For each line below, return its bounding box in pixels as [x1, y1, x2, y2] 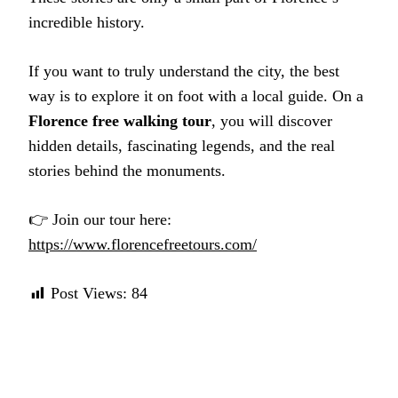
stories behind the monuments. [28, 162, 226, 180]
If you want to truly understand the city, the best [28, 62, 339, 81]
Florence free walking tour [28, 112, 211, 131]
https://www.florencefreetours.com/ [28, 235, 257, 254]
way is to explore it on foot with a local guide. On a [28, 87, 363, 106]
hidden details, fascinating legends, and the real [28, 137, 335, 155]
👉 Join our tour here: [28, 211, 171, 229]
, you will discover [211, 112, 332, 131]
